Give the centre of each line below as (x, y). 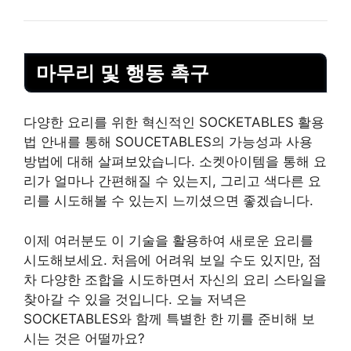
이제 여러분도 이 (76, 240)
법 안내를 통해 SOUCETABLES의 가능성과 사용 (168, 142)
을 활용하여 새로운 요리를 (234, 240)
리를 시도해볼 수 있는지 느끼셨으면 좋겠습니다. (168, 201)
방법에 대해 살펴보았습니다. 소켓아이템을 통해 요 (175, 162)
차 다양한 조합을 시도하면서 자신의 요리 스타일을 (175, 279)
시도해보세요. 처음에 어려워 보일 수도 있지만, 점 (172, 260)
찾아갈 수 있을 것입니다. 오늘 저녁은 (135, 299)
